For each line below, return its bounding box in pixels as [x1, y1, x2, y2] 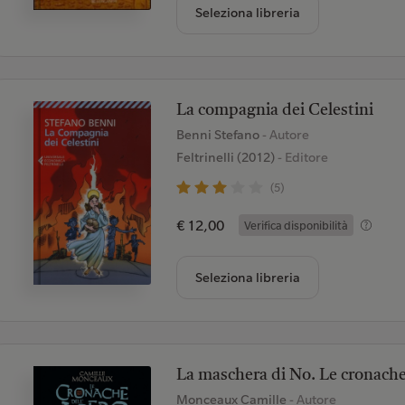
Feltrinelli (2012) [175, 149, 275, 165]
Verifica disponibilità [243, 218, 348, 232]
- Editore [274, 149, 328, 165]
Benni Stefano [175, 127, 262, 143]
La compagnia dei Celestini [175, 102, 373, 118]
